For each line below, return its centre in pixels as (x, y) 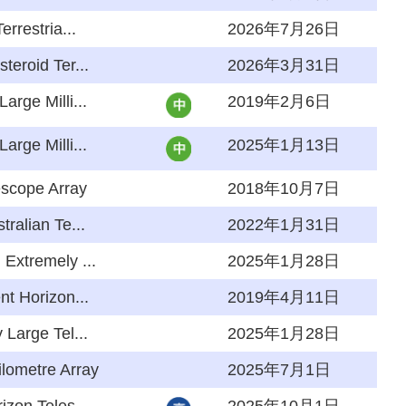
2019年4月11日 (284, 297)
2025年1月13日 (284, 145)
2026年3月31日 (284, 65)
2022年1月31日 (284, 225)
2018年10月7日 (284, 188)
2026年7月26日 (284, 29)
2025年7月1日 (279, 370)
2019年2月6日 (279, 101)
